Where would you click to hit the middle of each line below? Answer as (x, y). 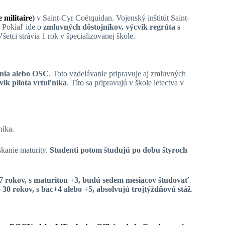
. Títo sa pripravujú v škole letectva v (125, 82)
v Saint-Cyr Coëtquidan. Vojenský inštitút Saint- (112, 18)
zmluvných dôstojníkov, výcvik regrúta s (112, 27)
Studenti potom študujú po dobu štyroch (119, 150)
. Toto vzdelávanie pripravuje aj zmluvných (117, 73)
